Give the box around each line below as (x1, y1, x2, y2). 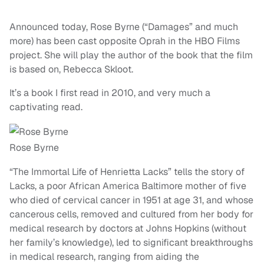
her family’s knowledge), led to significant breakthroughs (9, 236, 253, 249)
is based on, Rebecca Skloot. (9, 63, 133, 76)
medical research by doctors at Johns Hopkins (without (9, 222, 246, 235)
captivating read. (9, 101, 82, 114)
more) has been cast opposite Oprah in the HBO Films (9, 35, 240, 48)
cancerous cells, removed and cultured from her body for (9, 208, 253, 221)
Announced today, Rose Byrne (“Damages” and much (9, 21, 238, 34)
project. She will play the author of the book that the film (9, 49, 253, 62)
